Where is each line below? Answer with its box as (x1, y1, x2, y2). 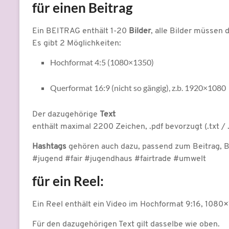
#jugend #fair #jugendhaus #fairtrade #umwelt (32, 155, 206, 164)
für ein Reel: (32, 173, 104, 190)
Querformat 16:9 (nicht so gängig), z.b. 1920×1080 (50, 83, 226, 93)
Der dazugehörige (32, 110, 100, 119)
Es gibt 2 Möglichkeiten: (32, 39, 121, 48)
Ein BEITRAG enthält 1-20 (32, 27, 129, 36)
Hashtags (32, 143, 66, 151)
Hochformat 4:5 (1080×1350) (50, 57, 154, 67)
